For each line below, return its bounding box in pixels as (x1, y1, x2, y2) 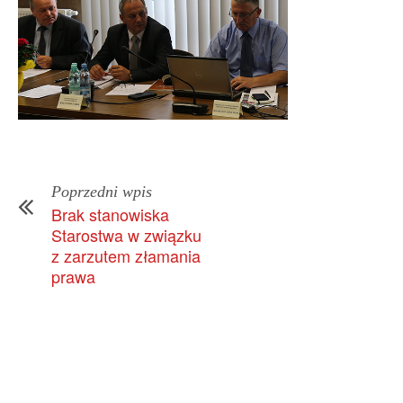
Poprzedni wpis (51, 183, 152, 201)
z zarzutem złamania (51, 244, 201, 268)
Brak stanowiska (51, 202, 169, 227)
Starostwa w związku (51, 223, 201, 247)
